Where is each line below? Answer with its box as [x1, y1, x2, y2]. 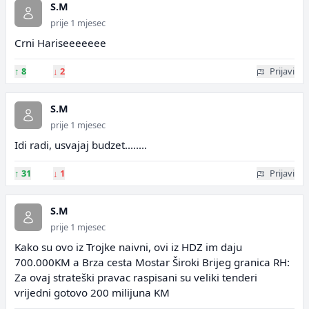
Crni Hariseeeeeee [14, 36, 106, 50]
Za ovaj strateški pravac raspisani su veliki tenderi [14, 270, 257, 284]
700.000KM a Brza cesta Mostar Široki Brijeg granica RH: [14, 255, 290, 269]
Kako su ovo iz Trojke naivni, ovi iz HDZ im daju [14, 240, 242, 254]
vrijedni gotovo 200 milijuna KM [14, 286, 170, 299]
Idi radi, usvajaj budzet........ [14, 138, 147, 152]
